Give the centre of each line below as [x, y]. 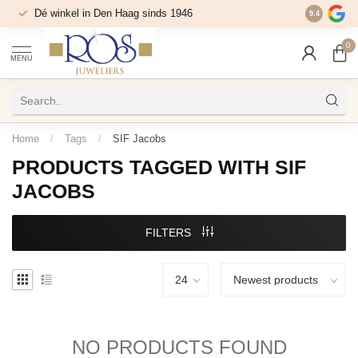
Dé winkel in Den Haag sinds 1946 [113, 13]
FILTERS [169, 233]
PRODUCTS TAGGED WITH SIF [159, 167]
